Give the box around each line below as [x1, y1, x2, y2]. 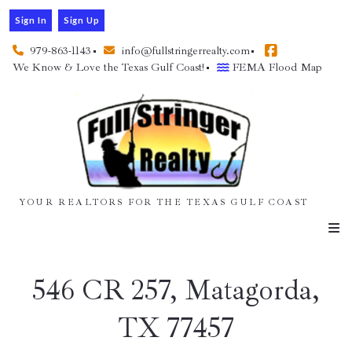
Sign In [14, 15, 47, 25]
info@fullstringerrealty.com [121, 44, 250, 58]
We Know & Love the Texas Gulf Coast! [13, 60, 205, 75]
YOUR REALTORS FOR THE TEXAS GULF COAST [19, 196, 309, 208]
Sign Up [63, 15, 100, 25]
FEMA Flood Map [233, 60, 323, 75]
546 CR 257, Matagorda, [32, 272, 320, 308]
